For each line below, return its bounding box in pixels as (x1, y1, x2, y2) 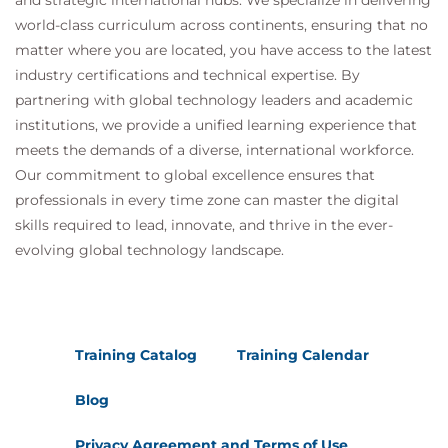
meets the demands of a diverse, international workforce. (15, 141, 414, 159)
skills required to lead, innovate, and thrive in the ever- (15, 216, 393, 234)
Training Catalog (75, 346, 197, 364)
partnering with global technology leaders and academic (15, 91, 413, 109)
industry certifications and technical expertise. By (15, 66, 360, 84)
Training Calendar (237, 346, 369, 364)
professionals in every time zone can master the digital (15, 191, 399, 209)
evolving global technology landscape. (15, 241, 284, 259)
